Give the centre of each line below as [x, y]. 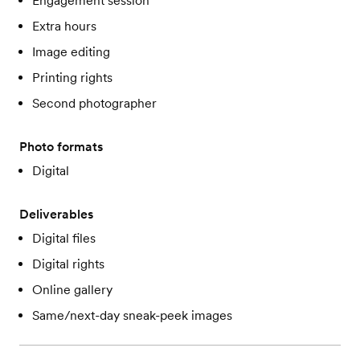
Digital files [64, 239]
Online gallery [72, 290]
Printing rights [72, 78]
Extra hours [64, 27]
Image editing [71, 52]
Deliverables [56, 215]
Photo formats [61, 147]
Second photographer [94, 104]
